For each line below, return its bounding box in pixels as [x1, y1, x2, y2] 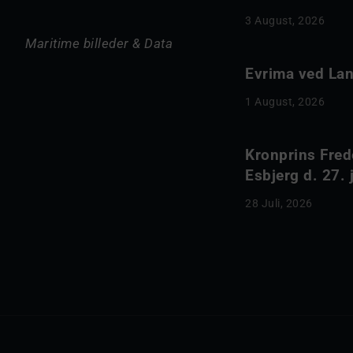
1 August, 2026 [245, 95, 325, 108]
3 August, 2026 [245, 14, 325, 27]
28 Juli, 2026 [245, 197, 313, 210]
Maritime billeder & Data [25, 35, 173, 51]
